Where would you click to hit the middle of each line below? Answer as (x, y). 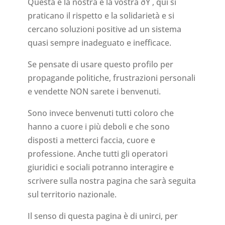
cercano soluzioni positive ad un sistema (104, 29)
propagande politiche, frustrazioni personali (111, 78)
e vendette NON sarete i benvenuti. (94, 92)
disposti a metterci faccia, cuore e (91, 140)
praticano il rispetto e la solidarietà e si (101, 16)
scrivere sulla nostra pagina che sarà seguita (111, 181)
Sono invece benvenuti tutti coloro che (100, 113)
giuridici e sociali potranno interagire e (100, 167)
